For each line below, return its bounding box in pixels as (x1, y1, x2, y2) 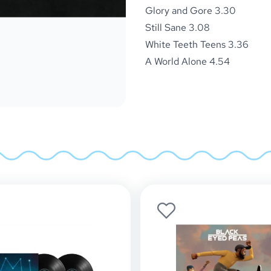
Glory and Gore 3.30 (145, 4, 236, 17)
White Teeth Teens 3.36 (145, 38, 249, 51)
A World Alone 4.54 (145, 55, 230, 68)
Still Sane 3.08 (145, 21, 210, 34)
